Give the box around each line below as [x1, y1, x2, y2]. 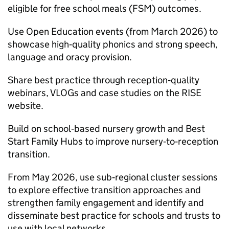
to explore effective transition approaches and [8, 184, 201, 196]
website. [8, 100, 43, 111]
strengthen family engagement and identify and [8, 197, 204, 209]
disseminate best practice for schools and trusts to [8, 210, 220, 221]
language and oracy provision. [8, 51, 132, 63]
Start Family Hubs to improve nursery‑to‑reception [8, 135, 218, 147]
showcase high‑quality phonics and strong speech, [8, 38, 218, 50]
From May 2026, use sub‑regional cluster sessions [8, 171, 218, 183]
